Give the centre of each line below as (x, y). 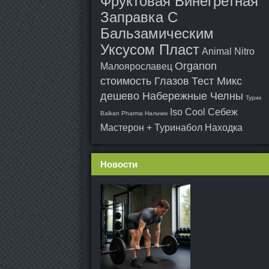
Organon (196, 66)
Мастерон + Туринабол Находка (171, 128)
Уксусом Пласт (150, 50)
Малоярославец (136, 66)
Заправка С (139, 17)
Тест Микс (217, 81)
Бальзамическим (157, 33)
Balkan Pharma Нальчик (134, 113)
